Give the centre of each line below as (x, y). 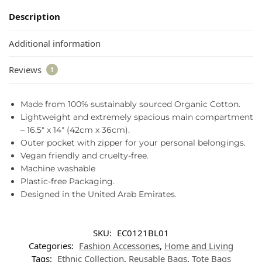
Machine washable (58, 169)
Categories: (52, 246)
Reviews (26, 70)
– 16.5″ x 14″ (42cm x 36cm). (75, 130)
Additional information (55, 43)
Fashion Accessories (119, 246)
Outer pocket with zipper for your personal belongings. (133, 143)
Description (35, 17)
